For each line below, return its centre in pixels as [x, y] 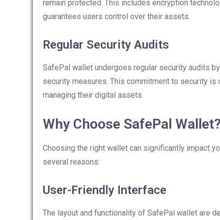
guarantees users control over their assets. [116, 16]
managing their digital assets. [93, 95]
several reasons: [71, 162]
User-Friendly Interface [105, 190]
